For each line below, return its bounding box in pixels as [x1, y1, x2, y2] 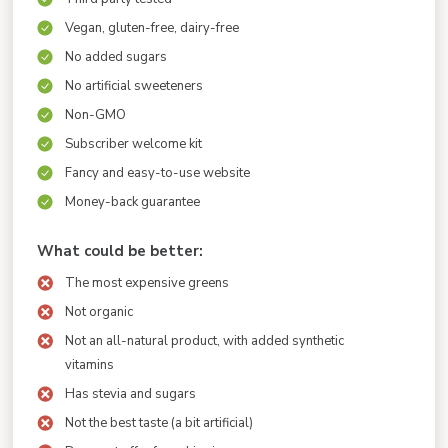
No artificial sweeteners [65, 76, 203, 95]
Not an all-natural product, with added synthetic [65, 331, 344, 350]
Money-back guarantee [65, 192, 200, 211]
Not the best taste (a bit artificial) [65, 413, 253, 432]
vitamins [65, 355, 114, 374]
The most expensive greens [65, 273, 229, 292]
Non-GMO [65, 105, 126, 124]
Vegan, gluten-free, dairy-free [65, 18, 239, 37]
